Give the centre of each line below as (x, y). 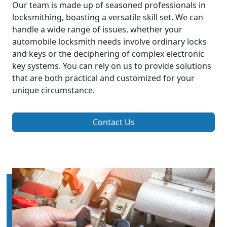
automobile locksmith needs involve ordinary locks (109, 42)
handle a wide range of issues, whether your (97, 30)
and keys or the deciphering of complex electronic (108, 54)
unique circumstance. (53, 90)
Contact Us (113, 122)
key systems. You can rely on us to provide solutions (112, 66)
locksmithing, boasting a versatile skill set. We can (108, 17)
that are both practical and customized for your (103, 78)
